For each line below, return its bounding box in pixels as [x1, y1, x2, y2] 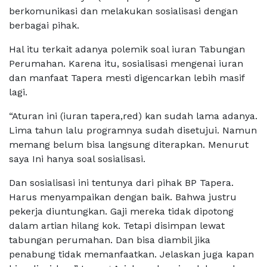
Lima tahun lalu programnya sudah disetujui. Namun [9, 125, 257, 136]
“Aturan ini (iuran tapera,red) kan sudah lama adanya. [9, 110, 257, 122]
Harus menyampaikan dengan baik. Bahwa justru [9, 191, 237, 203]
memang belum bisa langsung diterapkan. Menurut [9, 139, 249, 151]
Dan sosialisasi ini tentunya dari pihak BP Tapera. [9, 177, 234, 189]
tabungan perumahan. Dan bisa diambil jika [9, 234, 210, 246]
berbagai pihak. [9, 20, 82, 32]
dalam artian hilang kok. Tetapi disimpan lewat [9, 220, 225, 232]
